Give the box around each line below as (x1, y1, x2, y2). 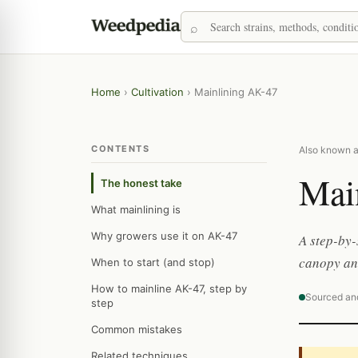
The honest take (101, 177, 182, 189)
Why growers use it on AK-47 (91, 229, 237, 242)
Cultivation (131, 86, 184, 98)
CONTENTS (91, 143, 149, 154)
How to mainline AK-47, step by (91, 282, 247, 295)
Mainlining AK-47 (194, 86, 277, 98)
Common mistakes (91, 323, 182, 336)
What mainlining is (91, 203, 181, 216)
